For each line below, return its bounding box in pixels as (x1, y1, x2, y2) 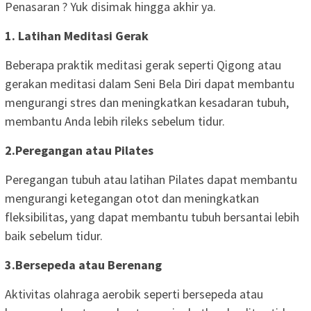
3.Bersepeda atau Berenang (5, 257, 162, 274)
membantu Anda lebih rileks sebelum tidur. (5, 113, 225, 130)
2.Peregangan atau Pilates (5, 142, 153, 159)
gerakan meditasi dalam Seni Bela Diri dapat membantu (5, 76, 294, 92)
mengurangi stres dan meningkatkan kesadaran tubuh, (5, 94, 289, 111)
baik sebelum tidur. (5, 228, 103, 244)
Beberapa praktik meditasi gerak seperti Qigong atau (5, 57, 281, 74)
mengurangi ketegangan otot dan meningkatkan (5, 190, 259, 207)
